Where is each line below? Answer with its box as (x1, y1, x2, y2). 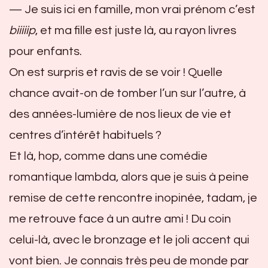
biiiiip (9, 24, 35, 36)
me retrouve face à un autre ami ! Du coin (9, 212, 231, 225)
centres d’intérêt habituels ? (9, 129, 162, 141)
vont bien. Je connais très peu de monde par (9, 254, 249, 267)
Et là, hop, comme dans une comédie (9, 150, 208, 162)
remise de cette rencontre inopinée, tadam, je (9, 191, 257, 204)
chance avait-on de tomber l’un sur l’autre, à (9, 87, 246, 99)
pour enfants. (9, 45, 82, 57)
